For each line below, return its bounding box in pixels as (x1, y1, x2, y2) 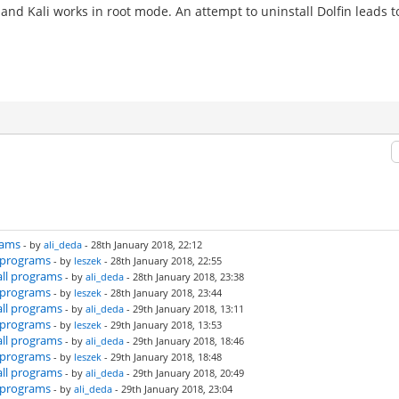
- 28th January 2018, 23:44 (102, 286, 222, 299)
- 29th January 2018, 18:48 (102, 350, 222, 363)
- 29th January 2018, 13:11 (124, 302, 244, 315)
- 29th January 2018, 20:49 (124, 366, 244, 379)
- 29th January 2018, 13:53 (102, 318, 222, 331)
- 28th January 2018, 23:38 (124, 270, 244, 283)
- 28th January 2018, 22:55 (102, 254, 222, 267)
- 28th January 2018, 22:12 (82, 238, 202, 251)
